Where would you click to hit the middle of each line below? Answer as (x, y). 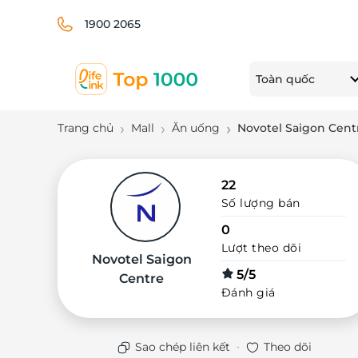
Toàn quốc (285, 79)
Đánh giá (248, 292)
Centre (142, 278)
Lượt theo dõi (261, 248)
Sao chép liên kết (183, 347)
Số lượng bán (261, 203)
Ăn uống (196, 128)
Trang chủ (86, 128)
